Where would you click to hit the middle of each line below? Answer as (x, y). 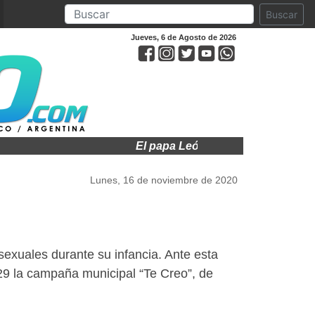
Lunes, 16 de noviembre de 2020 (164, 180)
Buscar (282, 14)
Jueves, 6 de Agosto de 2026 (184, 37)
